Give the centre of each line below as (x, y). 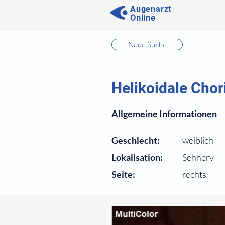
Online (143, 18)
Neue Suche (147, 44)
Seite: (123, 174)
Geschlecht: (136, 140)
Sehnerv (198, 157)
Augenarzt (151, 9)
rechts (194, 174)
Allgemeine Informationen (164, 114)
